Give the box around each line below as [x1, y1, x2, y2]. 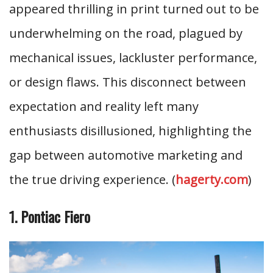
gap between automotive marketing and [9, 147, 243, 163]
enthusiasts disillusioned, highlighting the [9, 122, 252, 139]
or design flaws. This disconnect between [9, 74, 246, 90]
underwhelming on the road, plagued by [9, 25, 243, 41]
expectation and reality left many [9, 98, 199, 115]
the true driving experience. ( [9, 171, 175, 188]
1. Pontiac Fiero [9, 205, 90, 227]
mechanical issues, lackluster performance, [9, 49, 257, 66]
